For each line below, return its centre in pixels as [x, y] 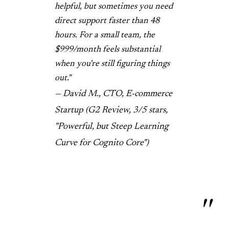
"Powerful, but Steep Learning [112, 127]
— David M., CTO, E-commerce [113, 94]
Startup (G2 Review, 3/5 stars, [111, 110]
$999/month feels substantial [108, 50]
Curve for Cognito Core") [102, 143]
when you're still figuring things [112, 64]
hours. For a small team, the [105, 35]
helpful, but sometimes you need [114, 7]
